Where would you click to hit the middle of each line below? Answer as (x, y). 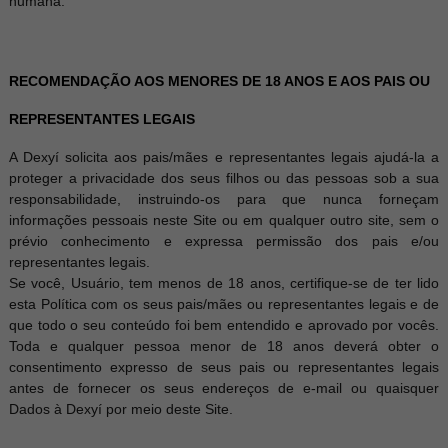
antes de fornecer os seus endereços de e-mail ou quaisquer (224, 388)
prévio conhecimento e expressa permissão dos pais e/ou (224, 241)
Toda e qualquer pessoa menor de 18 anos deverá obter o (224, 346)
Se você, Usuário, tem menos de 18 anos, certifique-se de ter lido (224, 283)
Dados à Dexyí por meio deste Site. (120, 409)
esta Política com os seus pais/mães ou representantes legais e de (224, 304)
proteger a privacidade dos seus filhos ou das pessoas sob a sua (224, 178)
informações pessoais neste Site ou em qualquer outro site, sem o (224, 220)
